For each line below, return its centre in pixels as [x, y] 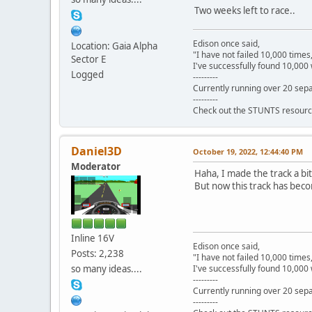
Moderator [96, 166]
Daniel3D [96, 151]
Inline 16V [93, 238]
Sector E [88, 59]
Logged [87, 74]
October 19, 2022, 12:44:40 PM [248, 151]
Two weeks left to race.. [245, 10]
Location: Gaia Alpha [114, 46]
